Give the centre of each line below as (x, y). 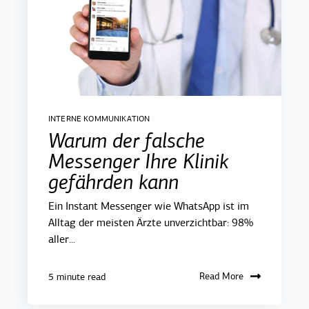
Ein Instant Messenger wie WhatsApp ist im (149, 206)
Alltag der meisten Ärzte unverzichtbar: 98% (151, 222)
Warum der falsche (127, 140)
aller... (62, 239)
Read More (221, 276)
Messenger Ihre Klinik (138, 161)
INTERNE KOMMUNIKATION (99, 118)
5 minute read (77, 277)
